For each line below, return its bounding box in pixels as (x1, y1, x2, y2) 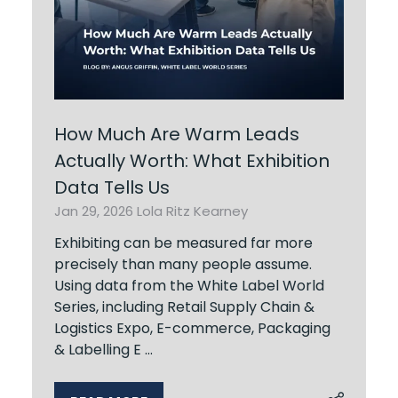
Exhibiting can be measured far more (54, 232, 313, 253)
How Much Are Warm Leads (54, 121, 299, 147)
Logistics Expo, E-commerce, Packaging (54, 317, 330, 338)
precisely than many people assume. (54, 253, 312, 275)
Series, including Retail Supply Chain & (54, 296, 314, 317)
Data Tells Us (54, 174, 170, 200)
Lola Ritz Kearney (137, 201, 248, 220)
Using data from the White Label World (54, 275, 324, 296)
